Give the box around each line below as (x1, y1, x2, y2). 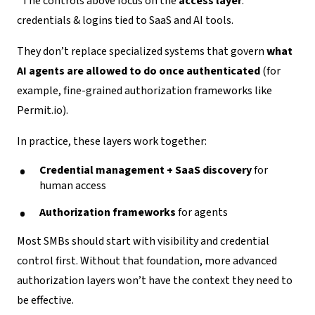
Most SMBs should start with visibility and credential (17, 233, 269, 249)
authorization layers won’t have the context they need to (17, 272, 292, 288)
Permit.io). (17, 102, 68, 118)
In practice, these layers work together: (17, 133, 207, 149)
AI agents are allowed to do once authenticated (17, 63, 260, 79)
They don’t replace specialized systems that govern (17, 43, 266, 59)
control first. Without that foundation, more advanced (17, 252, 277, 269)
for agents (176, 204, 228, 220)
